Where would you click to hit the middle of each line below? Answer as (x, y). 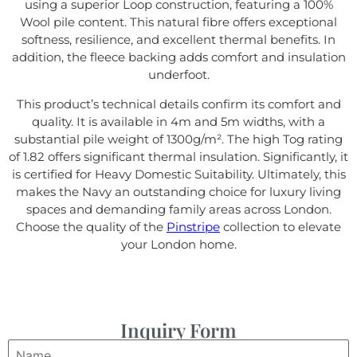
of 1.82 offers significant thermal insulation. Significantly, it (178, 156)
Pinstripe (193, 226)
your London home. (178, 244)
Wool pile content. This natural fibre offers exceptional (178, 22)
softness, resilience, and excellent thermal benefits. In (178, 40)
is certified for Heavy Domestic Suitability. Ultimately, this (178, 174)
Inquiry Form (178, 330)
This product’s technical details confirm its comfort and (178, 104)
